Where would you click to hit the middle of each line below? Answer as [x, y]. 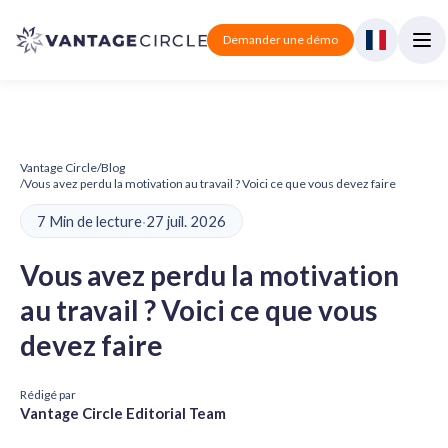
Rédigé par [48, 394]
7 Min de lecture [89, 221]
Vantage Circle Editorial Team [123, 413]
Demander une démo [281, 39]
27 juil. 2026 [186, 221]
